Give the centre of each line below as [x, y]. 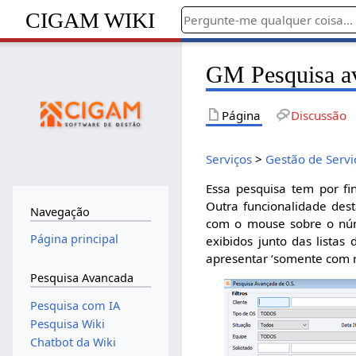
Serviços [229, 159]
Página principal [74, 239]
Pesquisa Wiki [67, 323]
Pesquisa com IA [75, 305]
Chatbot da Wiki [73, 342]
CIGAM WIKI [91, 20]
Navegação [60, 211]
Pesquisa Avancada [81, 277]
